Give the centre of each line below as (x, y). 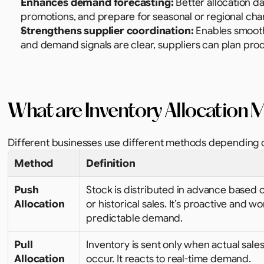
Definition (111, 163)
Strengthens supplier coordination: (107, 31)
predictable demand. (135, 218)
